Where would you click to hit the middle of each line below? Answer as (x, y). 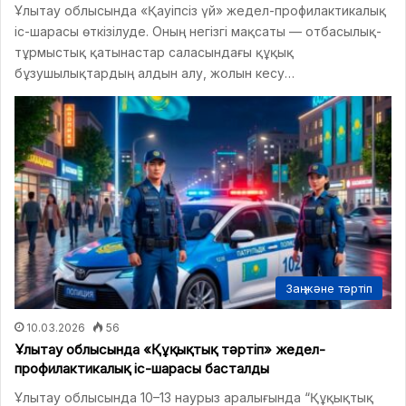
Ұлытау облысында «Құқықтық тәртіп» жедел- (170, 349)
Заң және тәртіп (329, 288)
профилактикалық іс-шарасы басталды (142, 368)
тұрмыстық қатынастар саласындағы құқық (154, 53)
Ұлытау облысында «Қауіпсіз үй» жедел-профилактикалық (200, 11)
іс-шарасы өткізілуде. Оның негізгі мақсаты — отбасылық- (198, 32)
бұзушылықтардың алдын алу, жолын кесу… (155, 73)
